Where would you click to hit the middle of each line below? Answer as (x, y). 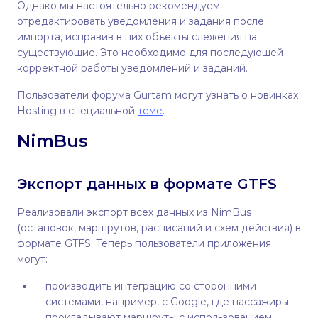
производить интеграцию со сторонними (151, 286)
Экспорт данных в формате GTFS (147, 184)
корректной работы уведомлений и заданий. (132, 68)
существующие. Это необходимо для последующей (150, 53)
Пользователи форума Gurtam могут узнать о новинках (158, 95)
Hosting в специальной (77, 111)
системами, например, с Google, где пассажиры (167, 302)
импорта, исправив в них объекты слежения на (137, 37)
